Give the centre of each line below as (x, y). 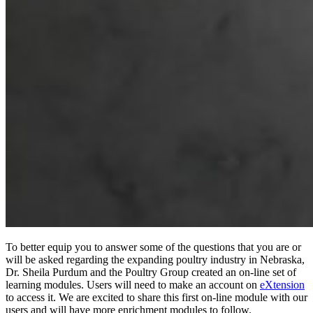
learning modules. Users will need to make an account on (133, 284)
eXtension (282, 284)
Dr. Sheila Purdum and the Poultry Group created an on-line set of (151, 272)
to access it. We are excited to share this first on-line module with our (156, 297)
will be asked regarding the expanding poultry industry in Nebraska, (155, 259)
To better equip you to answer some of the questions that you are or (153, 247)
